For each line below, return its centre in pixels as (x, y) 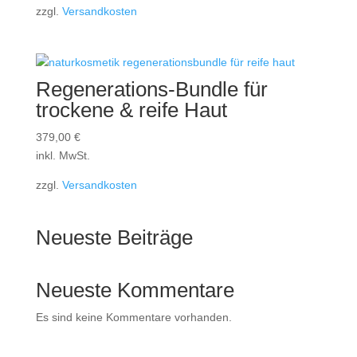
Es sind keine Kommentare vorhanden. (133, 318)
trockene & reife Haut (131, 110)
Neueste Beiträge (114, 238)
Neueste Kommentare (135, 290)
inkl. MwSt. (63, 156)
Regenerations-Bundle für (151, 90)
